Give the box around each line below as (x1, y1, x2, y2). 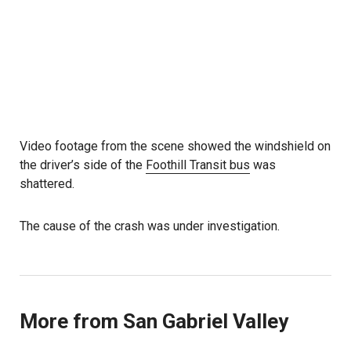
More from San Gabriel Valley (20, 309, 288, 334)
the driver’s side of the (20, 157, 146, 173)
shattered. (20, 176, 74, 192)
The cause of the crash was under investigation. (20, 219, 280, 234)
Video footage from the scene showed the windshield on (20, 139, 331, 154)
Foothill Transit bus (146, 157, 250, 173)
